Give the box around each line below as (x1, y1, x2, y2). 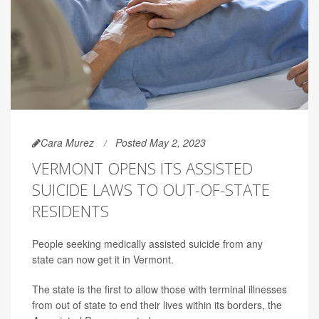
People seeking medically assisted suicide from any (32, 236, 263, 251)
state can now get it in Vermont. (32, 251, 174, 266)
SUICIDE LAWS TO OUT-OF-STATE (32, 178, 270, 200)
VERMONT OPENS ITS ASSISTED (32, 157, 253, 179)
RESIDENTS (32, 199, 109, 221)
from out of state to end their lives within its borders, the (32, 297, 282, 312)
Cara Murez (41, 135, 94, 150)
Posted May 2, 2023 (115, 135, 206, 150)
